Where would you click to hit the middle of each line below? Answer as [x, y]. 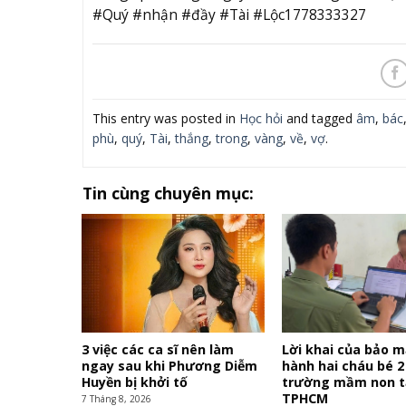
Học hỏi [261, 119]
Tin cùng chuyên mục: [168, 193]
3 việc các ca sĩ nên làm [158, 350]
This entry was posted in [165, 119]
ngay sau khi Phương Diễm [170, 366]
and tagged [319, 119]
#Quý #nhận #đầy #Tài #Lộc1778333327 [229, 14]
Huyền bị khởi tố [135, 382]
